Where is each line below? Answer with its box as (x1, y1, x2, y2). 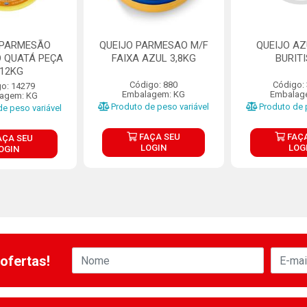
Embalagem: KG (122, 89, 186, 99)
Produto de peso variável (109, 101, 210, 112)
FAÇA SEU (137, 132, 181, 142)
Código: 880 (130, 79, 178, 90)
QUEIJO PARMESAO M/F (99, 39, 208, 51)
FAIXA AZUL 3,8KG (111, 52, 196, 64)
